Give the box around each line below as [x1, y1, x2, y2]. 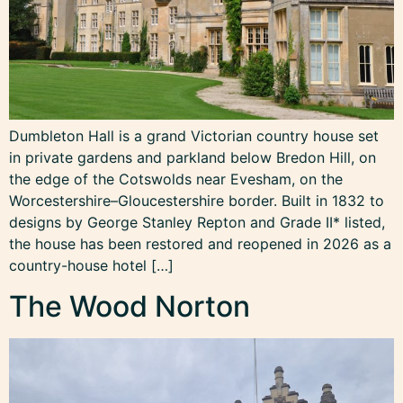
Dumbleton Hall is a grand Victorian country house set [9, 127, 379, 146]
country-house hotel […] [9, 256, 174, 275]
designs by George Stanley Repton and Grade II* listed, [9, 213, 385, 232]
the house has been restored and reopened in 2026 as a [9, 235, 391, 254]
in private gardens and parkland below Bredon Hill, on [9, 148, 376, 167]
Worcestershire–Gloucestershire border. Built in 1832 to [9, 192, 384, 210]
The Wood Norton [9, 288, 250, 324]
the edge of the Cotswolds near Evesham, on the [9, 170, 343, 189]
